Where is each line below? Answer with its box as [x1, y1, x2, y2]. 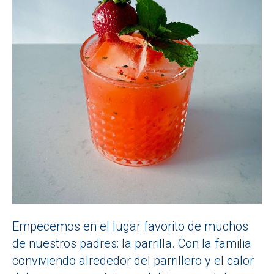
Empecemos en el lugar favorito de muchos [12, 219, 248, 234]
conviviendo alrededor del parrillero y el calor [12, 253, 254, 268]
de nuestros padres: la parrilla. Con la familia [12, 236, 251, 251]
